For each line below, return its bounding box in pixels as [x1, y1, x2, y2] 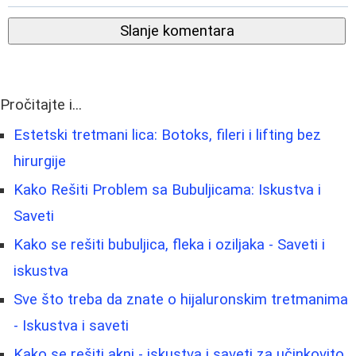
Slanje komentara [119, 22, 234, 41]
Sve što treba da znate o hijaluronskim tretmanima [14, 291, 348, 309]
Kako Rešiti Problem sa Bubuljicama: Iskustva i [14, 181, 321, 199]
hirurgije [14, 153, 66, 171]
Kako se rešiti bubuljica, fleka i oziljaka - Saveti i [14, 236, 325, 254]
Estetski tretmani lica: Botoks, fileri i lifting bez [14, 126, 321, 145]
